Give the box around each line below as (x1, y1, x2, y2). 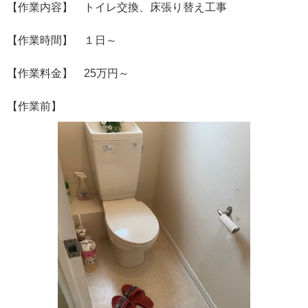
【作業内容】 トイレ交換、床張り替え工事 (7, 1, 227, 13)
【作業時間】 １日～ (7, 34, 117, 46)
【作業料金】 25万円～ (7, 67, 129, 79)
